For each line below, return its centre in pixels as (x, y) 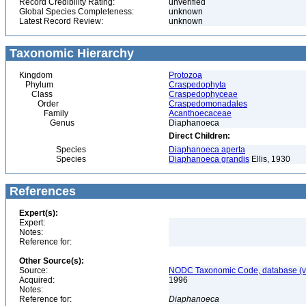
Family (44, 113)
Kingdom (36, 75)
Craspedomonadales (208, 104)
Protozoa (185, 75)
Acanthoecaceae (200, 113)
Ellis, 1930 (270, 159)
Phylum (36, 85)
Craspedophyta (197, 85)
